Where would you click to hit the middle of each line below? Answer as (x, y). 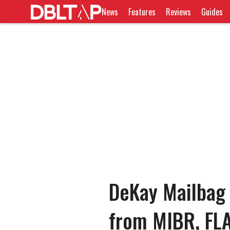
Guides (212, 12)
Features (142, 12)
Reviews (179, 12)
